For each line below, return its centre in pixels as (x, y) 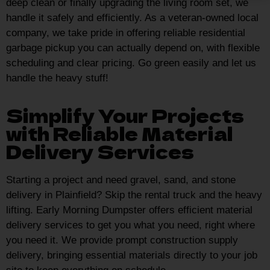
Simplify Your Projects (125, 115)
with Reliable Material (119, 133)
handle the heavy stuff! (57, 78)
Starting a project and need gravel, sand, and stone (121, 180)
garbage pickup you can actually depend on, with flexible (133, 48)
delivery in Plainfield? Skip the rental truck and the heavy (134, 195)
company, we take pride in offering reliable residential (126, 33)
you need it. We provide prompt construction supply (122, 240)
